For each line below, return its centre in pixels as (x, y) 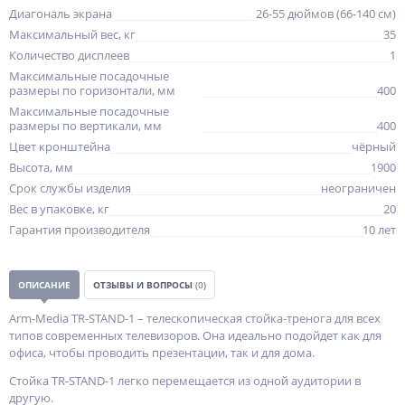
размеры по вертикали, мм (85, 126)
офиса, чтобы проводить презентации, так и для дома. (162, 353)
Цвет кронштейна (60, 146)
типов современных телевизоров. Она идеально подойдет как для (195, 335)
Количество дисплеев (69, 55)
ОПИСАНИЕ (44, 285)
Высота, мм (41, 167)
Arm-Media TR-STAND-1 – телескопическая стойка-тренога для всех (195, 318)
